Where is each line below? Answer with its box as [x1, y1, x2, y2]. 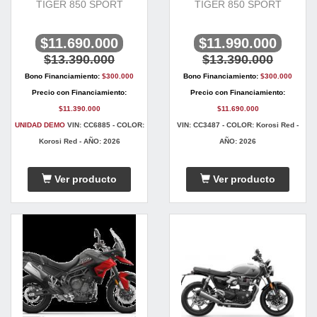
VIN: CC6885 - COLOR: [64, 121, 144, 129]
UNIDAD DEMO [14, 121, 65, 129]
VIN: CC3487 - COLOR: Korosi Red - [177, 121, 299, 129]
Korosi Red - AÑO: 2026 [38, 137, 120, 146]
